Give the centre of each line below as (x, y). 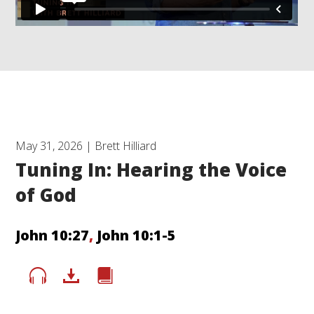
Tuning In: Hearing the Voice (151, 169)
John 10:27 (53, 235)
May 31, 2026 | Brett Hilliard (86, 145)
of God (46, 194)
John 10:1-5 (137, 235)
